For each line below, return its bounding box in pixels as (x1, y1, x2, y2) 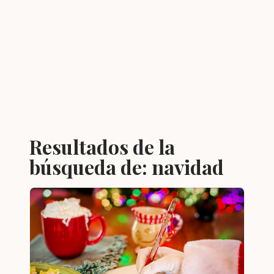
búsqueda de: (29, 154, 152, 180)
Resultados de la (29, 133, 175, 160)
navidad (152, 154, 224, 180)
